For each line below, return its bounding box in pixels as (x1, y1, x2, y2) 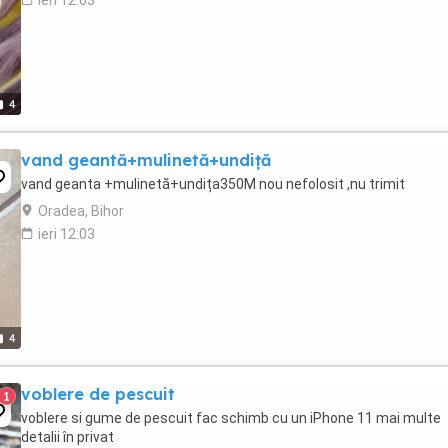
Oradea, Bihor (38, 203, 124, 219)
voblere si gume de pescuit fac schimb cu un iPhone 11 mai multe (21, 410, 441, 426)
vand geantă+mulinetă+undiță (21, 150, 271, 170)
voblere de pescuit (21, 384, 175, 404)
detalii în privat (21, 429, 114, 445)
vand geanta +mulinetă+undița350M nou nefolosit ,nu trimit (21, 176, 405, 192)
